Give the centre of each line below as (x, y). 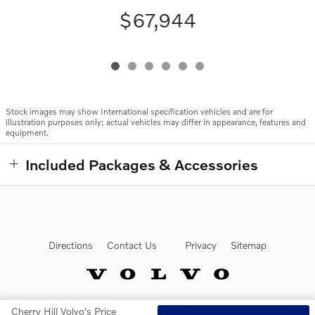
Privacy (201, 245)
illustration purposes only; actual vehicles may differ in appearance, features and (156, 122)
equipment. (27, 133)
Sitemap (249, 245)
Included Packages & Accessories (142, 165)
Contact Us (132, 245)
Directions (71, 245)
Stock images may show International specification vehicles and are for (139, 112)
